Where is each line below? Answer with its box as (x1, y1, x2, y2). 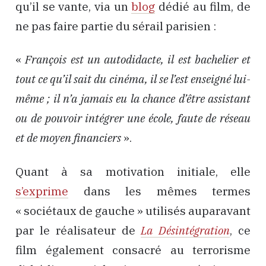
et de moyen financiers (15, 131, 121, 145)
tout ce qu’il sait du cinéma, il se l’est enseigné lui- (15, 72, 251, 87)
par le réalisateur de (15, 223, 141, 237)
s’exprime (15, 184, 68, 198)
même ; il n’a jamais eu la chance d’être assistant (15, 91, 251, 106)
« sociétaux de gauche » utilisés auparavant (15, 204, 251, 218)
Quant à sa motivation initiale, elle (15, 164, 251, 179)
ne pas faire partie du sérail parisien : (15, 18, 216, 33)
